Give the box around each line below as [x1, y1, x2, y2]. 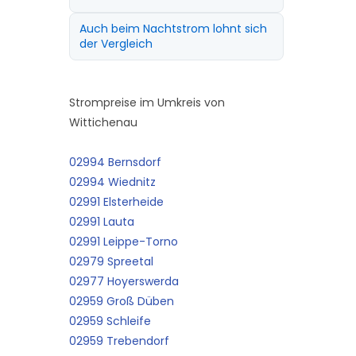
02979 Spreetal [68, 253, 153, 269]
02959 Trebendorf [68, 333, 169, 349]
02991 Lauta [68, 214, 134, 230]
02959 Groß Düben [68, 293, 174, 309]
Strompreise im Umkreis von [68, 95, 225, 110]
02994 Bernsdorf [68, 154, 161, 170]
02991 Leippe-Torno [68, 234, 178, 250]
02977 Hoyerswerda [68, 273, 179, 289]
